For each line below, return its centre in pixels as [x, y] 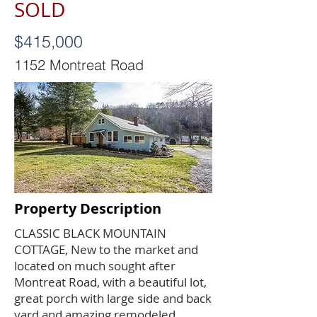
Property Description [88, 208]
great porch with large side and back [113, 298]
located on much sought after [95, 266]
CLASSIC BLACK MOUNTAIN [90, 233]
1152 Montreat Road [79, 65]
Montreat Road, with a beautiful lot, [110, 282]
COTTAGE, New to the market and [106, 249]
